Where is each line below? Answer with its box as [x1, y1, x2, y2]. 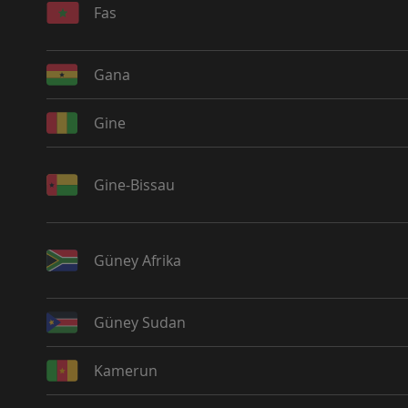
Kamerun [93, 361, 158, 381]
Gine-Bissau [93, 175, 175, 195]
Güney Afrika [93, 250, 181, 270]
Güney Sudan [93, 312, 186, 332]
